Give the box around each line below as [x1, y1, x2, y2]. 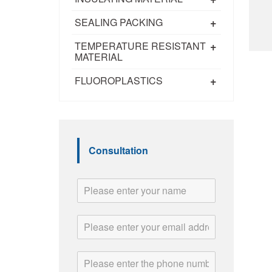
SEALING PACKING [75, 15, 163, 29]
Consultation [89, 143, 148, 157]
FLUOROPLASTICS [75, 73, 163, 87]
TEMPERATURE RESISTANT [75, 38, 206, 53]
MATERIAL [75, 49, 123, 64]
